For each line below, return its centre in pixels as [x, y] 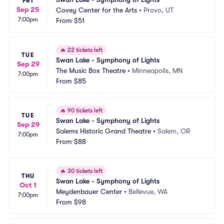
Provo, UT [158, 10]
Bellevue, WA [148, 191]
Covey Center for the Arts [96, 10]
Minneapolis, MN [157, 70]
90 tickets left [84, 110]
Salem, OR [174, 131]
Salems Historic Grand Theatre [103, 131]
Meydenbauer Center [89, 191]
